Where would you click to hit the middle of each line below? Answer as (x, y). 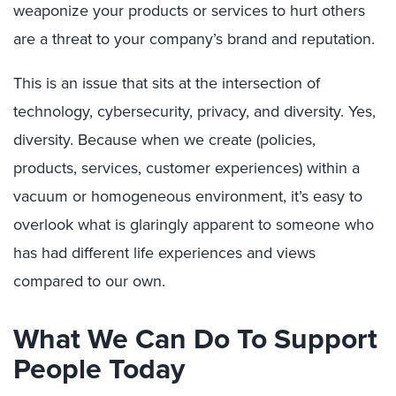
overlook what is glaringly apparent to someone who (194, 225)
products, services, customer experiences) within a (187, 168)
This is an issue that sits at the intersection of (167, 83)
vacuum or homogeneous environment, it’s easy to (188, 196)
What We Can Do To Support (195, 339)
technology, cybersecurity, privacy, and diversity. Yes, (194, 111)
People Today (99, 369)
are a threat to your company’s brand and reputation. (194, 39)
